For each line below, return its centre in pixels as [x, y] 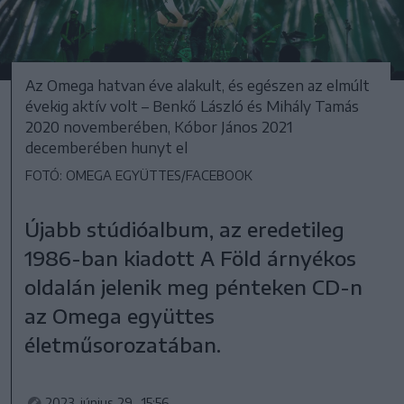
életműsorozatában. [123, 344]
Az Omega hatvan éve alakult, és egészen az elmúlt [197, 85]
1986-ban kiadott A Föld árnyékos [191, 257]
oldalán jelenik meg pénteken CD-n [194, 286]
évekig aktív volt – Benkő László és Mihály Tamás [192, 106]
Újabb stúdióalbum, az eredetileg [185, 229]
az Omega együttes [120, 315]
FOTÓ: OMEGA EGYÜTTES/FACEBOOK [139, 175]
